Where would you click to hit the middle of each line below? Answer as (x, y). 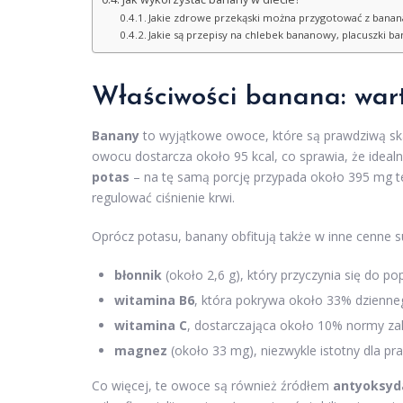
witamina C (151, 326)
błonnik (138, 275)
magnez (141, 351)
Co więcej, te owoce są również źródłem (212, 386)
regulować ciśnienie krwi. (163, 198)
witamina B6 (154, 300)
